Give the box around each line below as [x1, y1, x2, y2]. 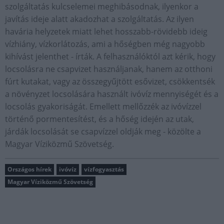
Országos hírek [7, 165, 51, 173]
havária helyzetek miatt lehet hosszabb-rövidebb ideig [5, 26, 207, 37]
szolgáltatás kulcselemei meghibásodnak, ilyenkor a [5, 1, 198, 12]
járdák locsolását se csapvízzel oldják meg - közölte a [5, 126, 201, 137]
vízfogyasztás [84, 165, 124, 173]
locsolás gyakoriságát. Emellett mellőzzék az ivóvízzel [5, 101, 201, 112]
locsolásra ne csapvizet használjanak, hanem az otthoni [5, 63, 212, 74]
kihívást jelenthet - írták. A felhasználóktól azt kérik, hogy [5, 51, 215, 62]
